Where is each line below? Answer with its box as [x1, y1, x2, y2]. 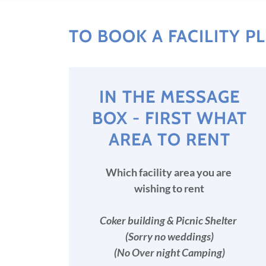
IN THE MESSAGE [99, 86, 240, 107]
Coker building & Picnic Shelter [100, 214, 239, 227]
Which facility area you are [105, 166, 233, 179]
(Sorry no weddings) [125, 230, 214, 243]
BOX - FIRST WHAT [91, 107, 247, 128]
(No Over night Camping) [113, 246, 225, 259]
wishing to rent [134, 182, 205, 195]
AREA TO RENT [108, 129, 230, 150]
